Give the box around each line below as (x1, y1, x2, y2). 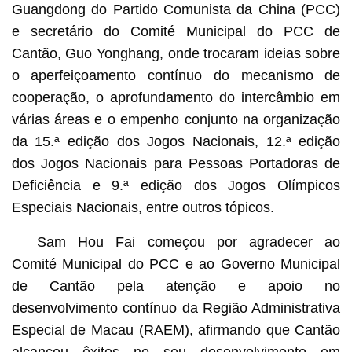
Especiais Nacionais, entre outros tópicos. (11, 199, 274, 215)
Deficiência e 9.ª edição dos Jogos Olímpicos (11, 177, 341, 193)
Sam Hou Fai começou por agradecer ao (36, 233, 341, 250)
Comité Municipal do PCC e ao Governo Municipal (11, 255, 341, 272)
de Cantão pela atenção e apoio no (11, 277, 341, 294)
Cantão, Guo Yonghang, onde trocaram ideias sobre (11, 45, 341, 61)
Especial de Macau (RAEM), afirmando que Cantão (11, 321, 341, 338)
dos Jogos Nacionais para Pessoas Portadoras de (11, 155, 341, 171)
